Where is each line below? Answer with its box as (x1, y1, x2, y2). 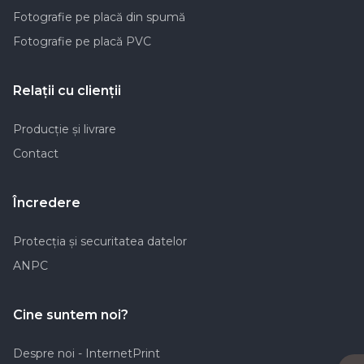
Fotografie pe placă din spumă (13, 10, 185, 24)
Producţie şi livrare (13, 122, 116, 136)
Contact (13, 146, 58, 161)
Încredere (13, 195, 80, 210)
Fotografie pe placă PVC (13, 34, 151, 49)
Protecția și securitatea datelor (13, 234, 187, 249)
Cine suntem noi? (13, 307, 128, 323)
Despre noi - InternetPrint (13, 346, 160, 361)
